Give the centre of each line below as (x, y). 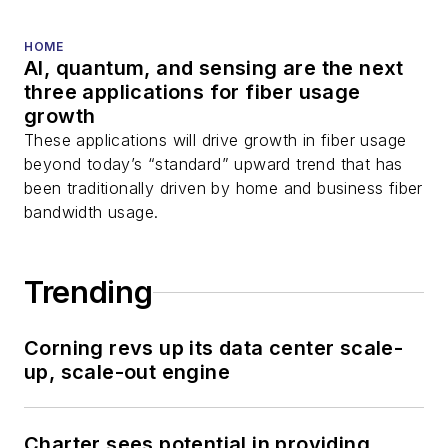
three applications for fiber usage (192, 92)
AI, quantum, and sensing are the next (214, 68)
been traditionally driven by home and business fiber (223, 188)
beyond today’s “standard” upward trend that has (213, 164)
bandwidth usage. (91, 212)
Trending (88, 292)
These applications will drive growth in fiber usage (215, 140)
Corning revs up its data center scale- (214, 348)
